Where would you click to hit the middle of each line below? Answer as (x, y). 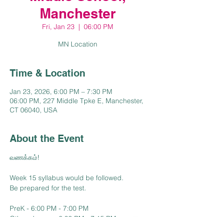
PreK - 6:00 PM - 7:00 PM (49, 208)
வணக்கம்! (25, 157)
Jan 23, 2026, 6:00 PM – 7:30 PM (61, 92)
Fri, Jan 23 (58, 27)
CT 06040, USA (33, 110)
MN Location (77, 44)
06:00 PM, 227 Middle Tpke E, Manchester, (77, 101)
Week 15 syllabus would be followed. (67, 178)
